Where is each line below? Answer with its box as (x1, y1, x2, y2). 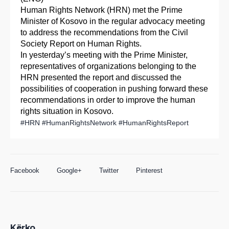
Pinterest (136, 167, 163, 175)
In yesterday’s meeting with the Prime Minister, (20, 51, 188, 60)
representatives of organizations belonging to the (20, 62, 196, 71)
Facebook (10, 167, 39, 175)
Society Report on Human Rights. (20, 39, 142, 49)
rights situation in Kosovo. (20, 107, 113, 116)
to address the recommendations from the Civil (20, 28, 188, 37)
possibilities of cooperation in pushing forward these (20, 84, 208, 94)
